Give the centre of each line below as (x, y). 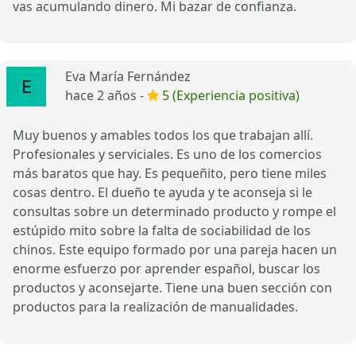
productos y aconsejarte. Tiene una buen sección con (172, 287)
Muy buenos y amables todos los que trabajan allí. (163, 135)
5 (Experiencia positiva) (231, 95)
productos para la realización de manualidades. (155, 306)
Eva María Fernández (128, 76)
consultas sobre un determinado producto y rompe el (174, 211)
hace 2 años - (106, 95)
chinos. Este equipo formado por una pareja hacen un (175, 249)
